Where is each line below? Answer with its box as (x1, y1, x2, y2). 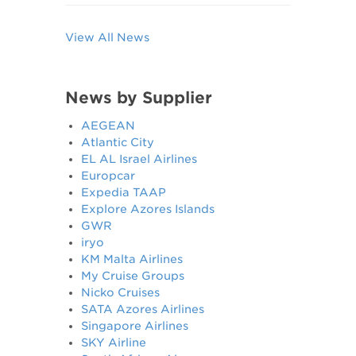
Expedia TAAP (81, 186, 167, 199)
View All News (65, 31, 150, 44)
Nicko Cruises (81, 286, 161, 299)
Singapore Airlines (81, 319, 189, 332)
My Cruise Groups (81, 269, 185, 282)
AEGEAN (81, 119, 136, 132)
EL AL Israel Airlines (81, 153, 198, 165)
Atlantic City (81, 136, 155, 149)
